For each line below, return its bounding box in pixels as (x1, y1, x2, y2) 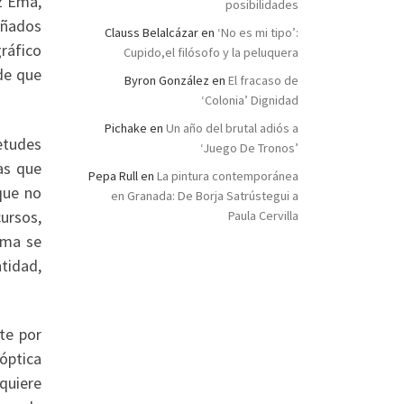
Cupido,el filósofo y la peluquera (124, 44, 298, 61)
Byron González (124, 72, 209, 89)
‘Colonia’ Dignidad (201, 92, 298, 109)
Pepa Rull (88, 168, 138, 185)
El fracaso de (228, 72, 298, 89)
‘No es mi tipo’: (217, 24, 298, 41)
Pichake (105, 120, 147, 137)
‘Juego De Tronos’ (200, 140, 298, 157)
